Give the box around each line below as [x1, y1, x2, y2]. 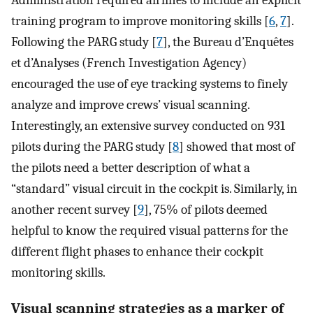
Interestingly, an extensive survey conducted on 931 [11, 118, 285, 134]
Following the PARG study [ [11, 34, 156, 50]
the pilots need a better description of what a [11, 160, 250, 176]
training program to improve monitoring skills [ [11, 13, 269, 29]
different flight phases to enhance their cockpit [11, 244, 263, 260]
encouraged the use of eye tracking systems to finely [11, 76, 288, 92]
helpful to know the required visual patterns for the [11, 223, 288, 239]
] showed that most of [179, 139, 295, 155]
